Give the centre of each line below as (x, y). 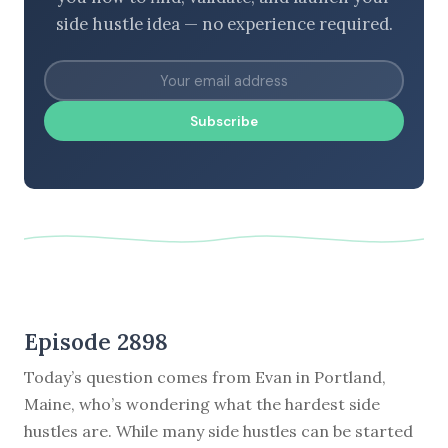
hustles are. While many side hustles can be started (218, 430)
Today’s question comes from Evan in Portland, (205, 376)
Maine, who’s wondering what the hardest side (202, 403)
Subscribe (224, 121)
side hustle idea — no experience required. (224, 24)
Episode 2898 (96, 341)
